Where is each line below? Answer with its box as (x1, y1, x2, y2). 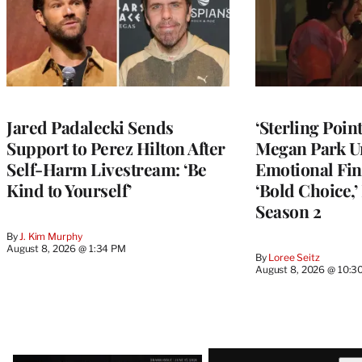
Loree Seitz (268, 250, 320, 263)
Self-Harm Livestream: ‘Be (6, 157, 207, 180)
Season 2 (255, 199, 321, 222)
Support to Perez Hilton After (6, 136, 225, 159)
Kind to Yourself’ (6, 178, 132, 201)
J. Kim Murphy (19, 229, 82, 242)
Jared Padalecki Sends (6, 115, 174, 138)
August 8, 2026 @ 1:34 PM (6, 242, 126, 255)
